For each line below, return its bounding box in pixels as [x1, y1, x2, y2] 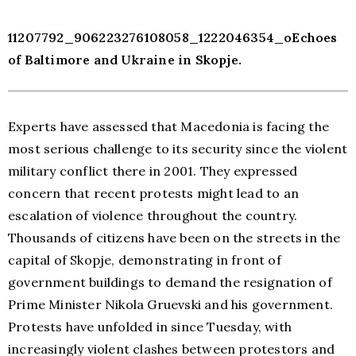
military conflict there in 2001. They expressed [8, 163, 298, 179]
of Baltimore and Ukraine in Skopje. [8, 52, 242, 68]
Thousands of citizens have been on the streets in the [8, 230, 341, 246]
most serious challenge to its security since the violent [8, 141, 348, 157]
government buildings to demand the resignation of [8, 274, 332, 290]
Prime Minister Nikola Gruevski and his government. [8, 296, 334, 312]
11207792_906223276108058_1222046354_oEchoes [8, 29, 338, 45]
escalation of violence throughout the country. [8, 207, 298, 223]
